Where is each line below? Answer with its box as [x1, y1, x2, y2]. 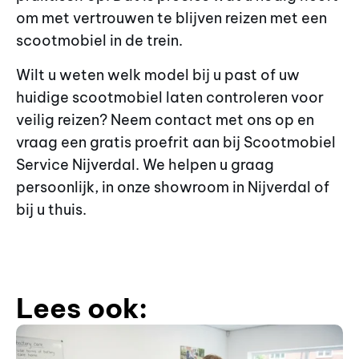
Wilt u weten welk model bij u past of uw [16, 65, 300, 84]
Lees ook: [16, 291, 147, 326]
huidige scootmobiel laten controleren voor [16, 87, 324, 107]
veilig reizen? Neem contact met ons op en [16, 110, 314, 129]
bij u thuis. [16, 200, 87, 219]
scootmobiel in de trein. [16, 31, 183, 50]
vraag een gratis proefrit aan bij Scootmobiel [16, 132, 336, 151]
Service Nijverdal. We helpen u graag [16, 155, 274, 174]
